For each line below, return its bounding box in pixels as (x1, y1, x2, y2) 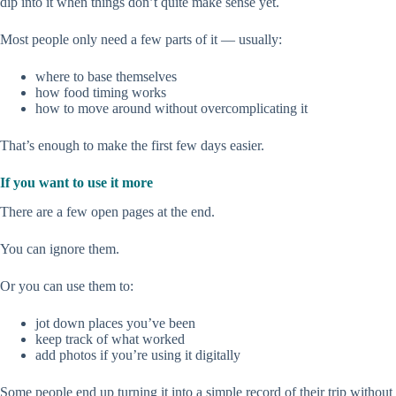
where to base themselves (35, 69, 177, 85)
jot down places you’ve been (35, 316, 195, 331)
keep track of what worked (35, 331, 185, 347)
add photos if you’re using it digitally (35, 347, 240, 363)
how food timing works (35, 85, 166, 101)
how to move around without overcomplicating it (35, 101, 308, 117)
